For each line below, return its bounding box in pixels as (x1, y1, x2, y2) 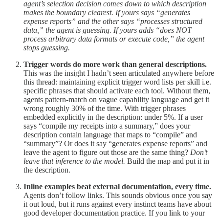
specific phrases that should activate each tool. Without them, (23, 87, 210, 95)
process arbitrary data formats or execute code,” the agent (23, 35, 204, 44)
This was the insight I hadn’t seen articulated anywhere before (23, 69, 214, 78)
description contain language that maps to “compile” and (23, 131, 197, 139)
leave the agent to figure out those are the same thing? (23, 148, 190, 157)
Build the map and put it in (125, 157, 209, 166)
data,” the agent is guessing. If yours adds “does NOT (23, 26, 192, 35)
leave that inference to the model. (23, 157, 125, 166)
